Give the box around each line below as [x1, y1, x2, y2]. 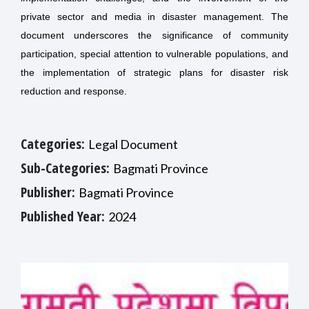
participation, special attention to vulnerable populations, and [21, 48, 288, 60]
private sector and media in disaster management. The [21, 11, 288, 23]
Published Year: [21, 207, 108, 226]
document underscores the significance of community [21, 30, 288, 41]
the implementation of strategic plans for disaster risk [21, 67, 288, 79]
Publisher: [21, 183, 79, 202]
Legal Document [88, 137, 178, 152]
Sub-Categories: [21, 159, 113, 178]
